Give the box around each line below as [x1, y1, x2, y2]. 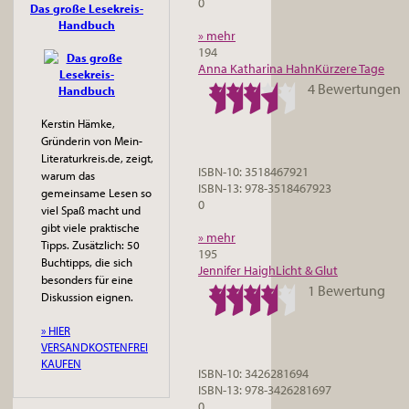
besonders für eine [41, 272, 133, 287]
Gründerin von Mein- [41, 133, 142, 148]
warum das [41, 168, 95, 183]
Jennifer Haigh [198, 262, 276, 279]
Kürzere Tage [315, 60, 384, 78]
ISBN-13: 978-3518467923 [198, 180, 331, 197]
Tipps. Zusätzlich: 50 [41, 237, 140, 252]
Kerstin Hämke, [41, 116, 115, 131]
